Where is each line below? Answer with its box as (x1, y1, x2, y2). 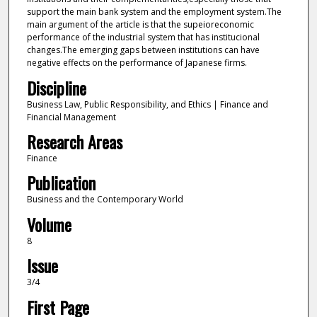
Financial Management (26, 110, 116, 123)
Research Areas (26, 128, 122, 154)
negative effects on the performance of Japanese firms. (26, 57, 247, 69)
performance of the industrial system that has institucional (26, 31, 260, 44)
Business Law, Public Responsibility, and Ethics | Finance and (26, 98, 268, 110)
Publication (26, 170, 96, 196)
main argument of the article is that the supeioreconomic (26, 18, 254, 31)
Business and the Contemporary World (26, 193, 183, 206)
